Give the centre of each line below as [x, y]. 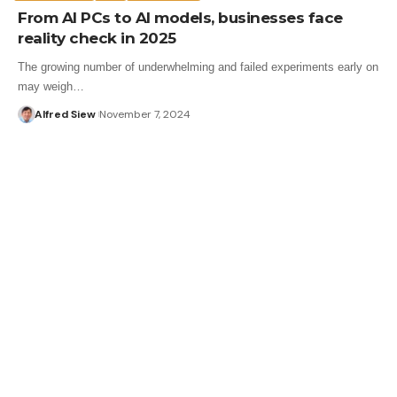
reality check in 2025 [97, 38]
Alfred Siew [65, 114]
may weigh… [51, 86]
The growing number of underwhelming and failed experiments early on [198, 66]
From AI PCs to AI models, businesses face [180, 17]
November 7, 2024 [144, 114]
